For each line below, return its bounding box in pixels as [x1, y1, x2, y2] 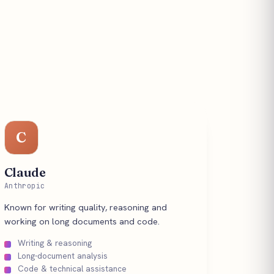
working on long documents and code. [4, 215, 160, 227]
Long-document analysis [17, 250, 108, 261]
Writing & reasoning [17, 237, 92, 248]
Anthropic [4, 181, 45, 190]
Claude [4, 165, 46, 180]
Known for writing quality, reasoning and [4, 201, 167, 213]
